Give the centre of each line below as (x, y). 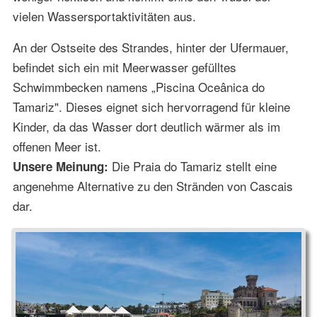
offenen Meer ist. (57, 146)
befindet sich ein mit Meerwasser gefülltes (124, 67)
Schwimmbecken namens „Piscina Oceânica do (138, 87)
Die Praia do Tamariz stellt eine (192, 166)
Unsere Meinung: (60, 167)
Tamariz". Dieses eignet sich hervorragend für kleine (151, 107)
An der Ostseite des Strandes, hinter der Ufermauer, (150, 47)
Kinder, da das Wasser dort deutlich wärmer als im (146, 127)
